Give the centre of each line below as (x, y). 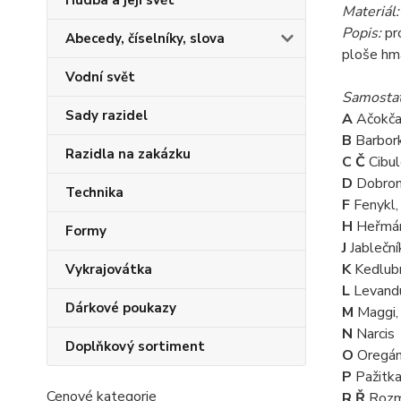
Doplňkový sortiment (135, 346)
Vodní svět (100, 77)
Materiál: (370, 12)
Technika (94, 192)
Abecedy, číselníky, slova (145, 38)
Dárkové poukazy (121, 308)
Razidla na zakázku (128, 154)
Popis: (363, 33)
